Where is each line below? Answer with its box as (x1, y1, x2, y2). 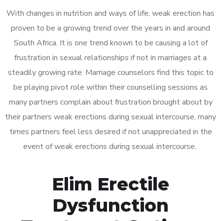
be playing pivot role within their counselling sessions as (13, 81, 208, 93)
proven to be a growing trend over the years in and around (11, 22, 210, 34)
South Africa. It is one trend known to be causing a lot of (13, 37, 208, 48)
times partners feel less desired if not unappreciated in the (9, 126, 212, 137)
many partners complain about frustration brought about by (8, 96, 213, 108)
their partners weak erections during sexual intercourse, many (5, 111, 216, 122)
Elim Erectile (52, 173, 169, 195)
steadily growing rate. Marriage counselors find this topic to (7, 67, 214, 78)
